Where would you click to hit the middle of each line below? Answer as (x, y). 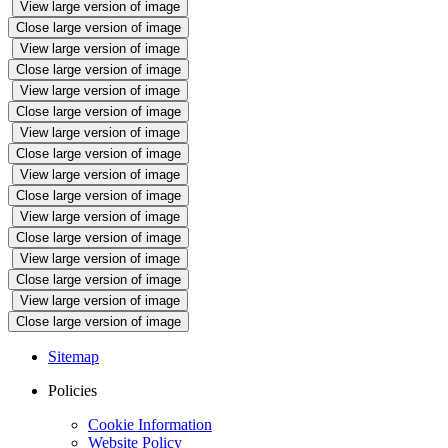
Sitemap (73, 357)
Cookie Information (150, 425)
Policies (72, 391)
